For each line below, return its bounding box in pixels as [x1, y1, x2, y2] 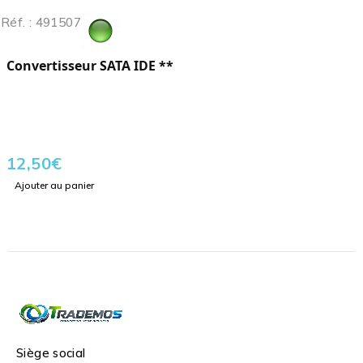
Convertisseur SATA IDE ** [6, 57, 173, 75]
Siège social [16, 345, 86, 361]
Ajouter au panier [15, 179, 94, 192]
